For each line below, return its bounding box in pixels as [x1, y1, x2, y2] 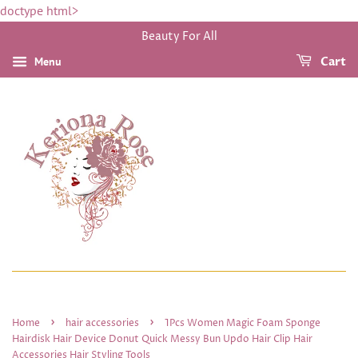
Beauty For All [141, 29, 217, 44]
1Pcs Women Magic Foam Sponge [165, 316, 320, 331]
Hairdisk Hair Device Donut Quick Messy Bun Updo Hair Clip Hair [12, 332, 312, 347]
